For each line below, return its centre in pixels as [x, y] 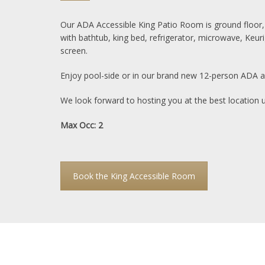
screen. [74, 50]
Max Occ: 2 [83, 125]
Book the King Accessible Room [134, 176]
